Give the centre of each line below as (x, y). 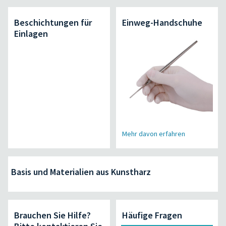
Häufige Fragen (152, 215)
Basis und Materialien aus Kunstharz (81, 172)
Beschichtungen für (53, 22)
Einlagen (31, 33)
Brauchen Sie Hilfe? (53, 215)
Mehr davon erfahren (153, 133)
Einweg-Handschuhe (162, 22)
